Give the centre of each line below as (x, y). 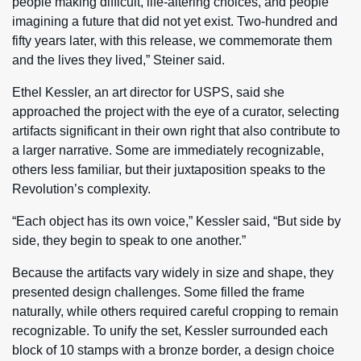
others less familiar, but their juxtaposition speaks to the (169, 169)
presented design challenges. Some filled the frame (158, 292)
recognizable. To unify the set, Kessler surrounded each (170, 330)
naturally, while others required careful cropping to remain (175, 311)
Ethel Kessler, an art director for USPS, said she (148, 92)
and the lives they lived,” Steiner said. (118, 60)
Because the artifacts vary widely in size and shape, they (173, 272)
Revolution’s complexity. (81, 189)
